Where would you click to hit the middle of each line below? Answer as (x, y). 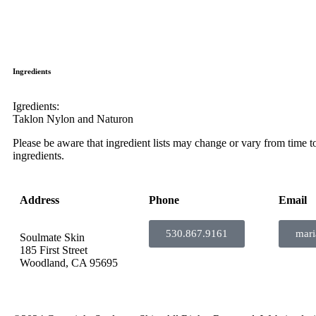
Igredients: (36, 107)
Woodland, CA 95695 (69, 263)
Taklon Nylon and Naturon (73, 119)
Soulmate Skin (52, 238)
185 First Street (54, 250)
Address (39, 200)
